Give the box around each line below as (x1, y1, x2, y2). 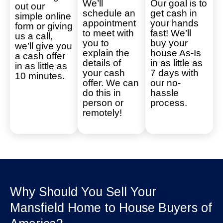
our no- (150, 77, 181, 88)
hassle (150, 87, 179, 98)
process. (150, 97, 187, 108)
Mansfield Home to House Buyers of (10, 200, 212, 215)
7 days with (150, 67, 199, 78)
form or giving (15, 20, 73, 31)
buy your (150, 37, 188, 48)
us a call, (15, 30, 53, 41)
